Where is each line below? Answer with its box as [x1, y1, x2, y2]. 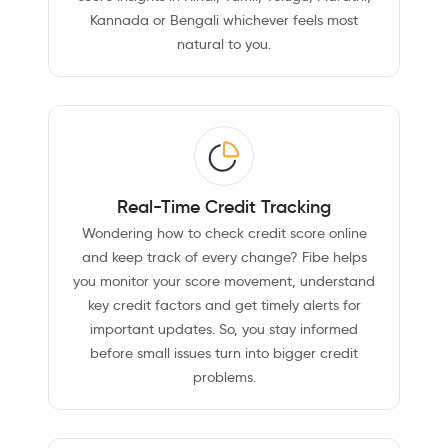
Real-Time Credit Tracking [117, 196, 331, 219]
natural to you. [177, 35, 271, 54]
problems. [192, 368, 256, 387]
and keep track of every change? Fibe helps [81, 248, 367, 267]
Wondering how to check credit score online [81, 224, 367, 243]
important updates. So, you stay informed [90, 320, 358, 339]
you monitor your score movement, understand [73, 272, 375, 291]
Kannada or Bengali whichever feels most [90, 11, 358, 30]
